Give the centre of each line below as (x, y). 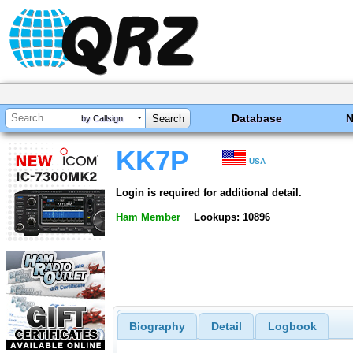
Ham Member (148, 217)
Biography (157, 327)
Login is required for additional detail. (209, 192)
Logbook (292, 327)
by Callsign (102, 119)
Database (257, 118)
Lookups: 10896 (232, 217)
